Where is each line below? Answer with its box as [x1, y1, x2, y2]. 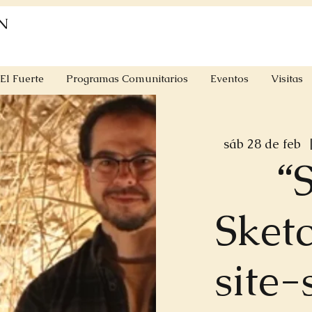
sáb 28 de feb [224, 136, 301, 152]
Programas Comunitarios [66, 72, 188, 85]
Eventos [210, 72, 249, 85]
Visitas [271, 72, 303, 85]
